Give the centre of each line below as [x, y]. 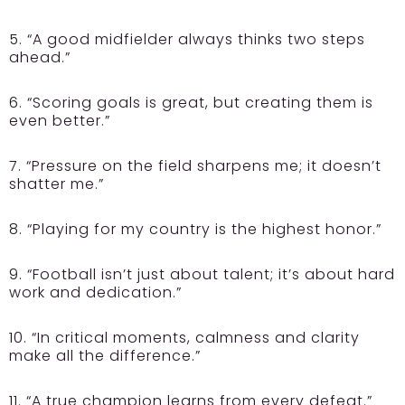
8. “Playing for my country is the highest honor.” [195, 230]
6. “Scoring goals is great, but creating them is [191, 103]
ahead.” [40, 58]
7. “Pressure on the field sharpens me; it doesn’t [195, 166]
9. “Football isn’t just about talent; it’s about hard [202, 275]
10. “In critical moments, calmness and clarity [184, 338]
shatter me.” [57, 184]
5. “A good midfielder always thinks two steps [187, 40]
